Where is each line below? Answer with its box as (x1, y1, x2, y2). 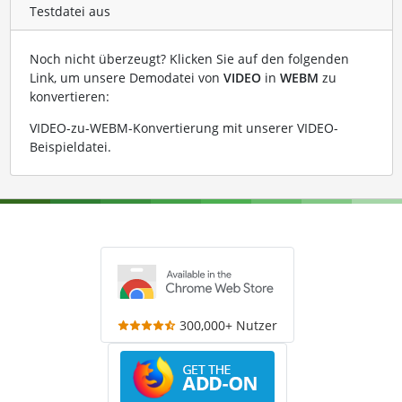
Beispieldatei (29, 138, 108, 156)
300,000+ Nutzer (179, 317, 277, 335)
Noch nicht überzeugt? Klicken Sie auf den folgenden (29, 50, 349, 68)
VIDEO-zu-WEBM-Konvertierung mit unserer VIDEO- (29, 119, 338, 137)
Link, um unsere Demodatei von (29, 69, 223, 87)
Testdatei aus (29, 2, 110, 20)
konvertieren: (29, 88, 109, 106)
